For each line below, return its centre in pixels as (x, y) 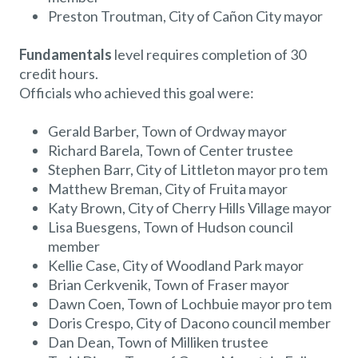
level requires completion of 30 (209, 54)
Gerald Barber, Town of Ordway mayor (167, 131)
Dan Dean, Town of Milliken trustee (158, 342)
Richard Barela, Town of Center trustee (171, 150)
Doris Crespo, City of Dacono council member (189, 322)
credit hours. (59, 73)
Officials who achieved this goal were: (137, 92)
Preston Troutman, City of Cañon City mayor (185, 16)
